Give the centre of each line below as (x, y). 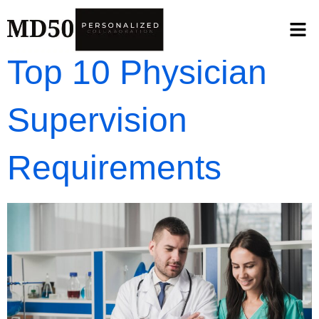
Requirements (114, 168)
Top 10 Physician (137, 72)
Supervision (97, 120)
